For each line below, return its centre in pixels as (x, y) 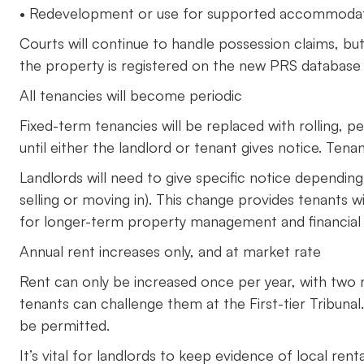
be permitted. (65, 325)
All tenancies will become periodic (131, 95)
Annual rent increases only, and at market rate (170, 251)
